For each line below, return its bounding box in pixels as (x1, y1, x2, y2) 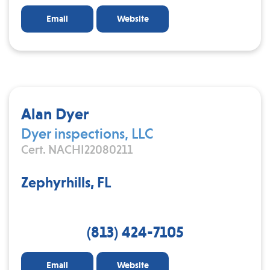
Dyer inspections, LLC (21, 125, 153, 142)
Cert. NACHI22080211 (21, 142, 133, 157)
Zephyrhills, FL (21, 174, 111, 191)
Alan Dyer (21, 104, 89, 123)
